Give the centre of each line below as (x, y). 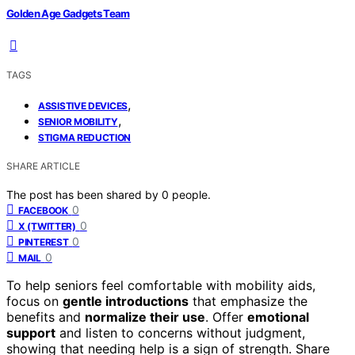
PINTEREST (44, 242)
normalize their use (145, 317)
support (31, 332)
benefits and (46, 317)
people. (191, 194)
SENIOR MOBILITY (78, 121)
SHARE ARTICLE (43, 166)
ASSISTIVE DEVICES (83, 105)
